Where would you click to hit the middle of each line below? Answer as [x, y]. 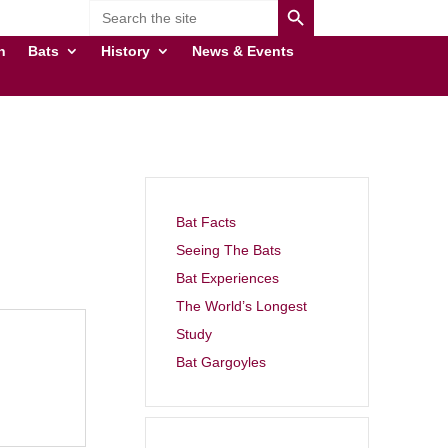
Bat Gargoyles [220, 361]
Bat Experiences [227, 277]
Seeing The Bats [228, 249]
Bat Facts [205, 221]
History [126, 51]
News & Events [243, 51]
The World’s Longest [241, 305]
